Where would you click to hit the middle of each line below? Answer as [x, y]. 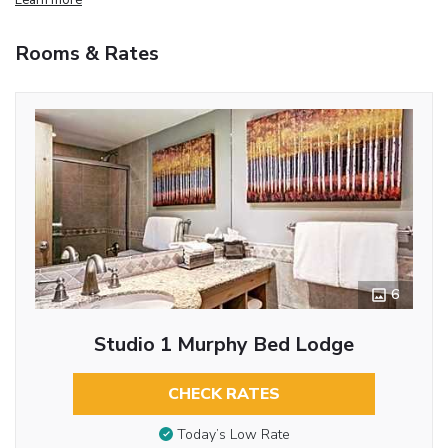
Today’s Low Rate [233, 435]
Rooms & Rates [87, 53]
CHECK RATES [224, 393]
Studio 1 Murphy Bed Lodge [224, 344]
